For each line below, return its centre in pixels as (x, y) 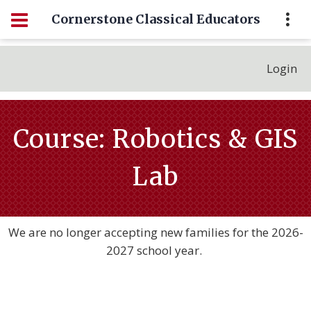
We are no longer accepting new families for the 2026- (155, 232)
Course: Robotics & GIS (155, 139)
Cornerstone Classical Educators (155, 19)
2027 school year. (155, 250)
